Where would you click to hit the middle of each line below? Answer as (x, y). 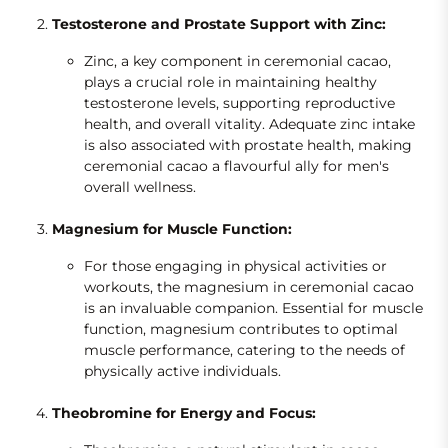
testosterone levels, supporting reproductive (239, 103)
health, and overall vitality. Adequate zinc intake (249, 124)
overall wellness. (140, 187)
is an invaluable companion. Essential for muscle (253, 308)
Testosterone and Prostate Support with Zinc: (219, 24)
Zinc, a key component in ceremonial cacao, (237, 61)
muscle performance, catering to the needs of (244, 350)
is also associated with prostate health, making (248, 145)
